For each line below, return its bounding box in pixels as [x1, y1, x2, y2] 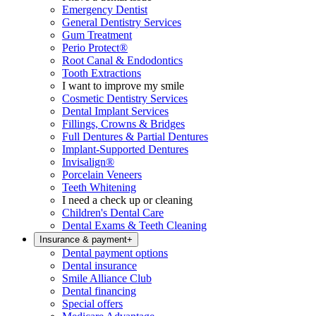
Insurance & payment [39, 234, 127, 245]
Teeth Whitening [62, 181, 136, 193]
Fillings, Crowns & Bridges [62, 118, 185, 130]
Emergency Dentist [62, 4, 147, 16]
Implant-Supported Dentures [62, 143, 188, 155]
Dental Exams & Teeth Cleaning [62, 219, 207, 231]
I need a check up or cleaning [62, 194, 193, 206]
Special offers [62, 298, 123, 310]
